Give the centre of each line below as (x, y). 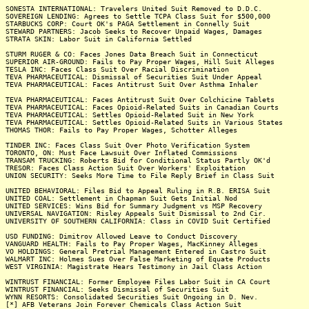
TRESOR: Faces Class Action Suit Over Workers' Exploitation (126, 168)
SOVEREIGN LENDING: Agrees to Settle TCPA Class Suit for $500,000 (138, 16)
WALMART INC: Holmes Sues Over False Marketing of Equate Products (138, 259)
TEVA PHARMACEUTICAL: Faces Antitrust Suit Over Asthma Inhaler (132, 84)
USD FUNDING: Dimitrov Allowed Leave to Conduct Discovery (121, 236)
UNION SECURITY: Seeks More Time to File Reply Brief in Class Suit (140, 176)
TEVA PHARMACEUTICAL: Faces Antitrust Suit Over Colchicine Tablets (140, 100)
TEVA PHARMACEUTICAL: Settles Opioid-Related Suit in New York (130, 115)
